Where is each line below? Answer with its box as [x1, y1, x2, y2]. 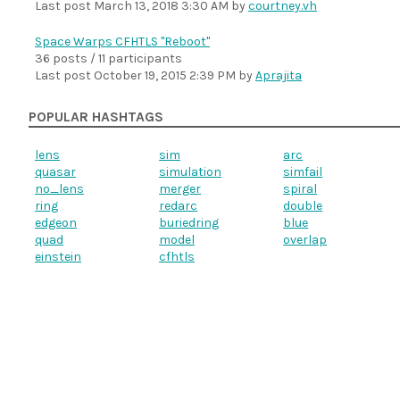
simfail [283, 164, 323, 179]
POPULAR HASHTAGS [29, 109, 163, 125]
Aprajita [255, 68, 302, 83]
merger [159, 181, 202, 196]
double [283, 198, 323, 213]
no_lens [35, 181, 84, 196]
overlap [283, 232, 328, 247]
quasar [35, 164, 76, 179]
